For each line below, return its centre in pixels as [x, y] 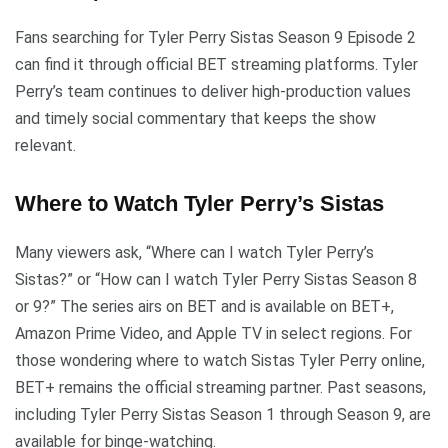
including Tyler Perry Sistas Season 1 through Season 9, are [223, 415]
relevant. [45, 146]
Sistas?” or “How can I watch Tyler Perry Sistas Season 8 [216, 280]
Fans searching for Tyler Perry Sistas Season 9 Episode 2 [215, 38]
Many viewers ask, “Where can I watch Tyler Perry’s [194, 253]
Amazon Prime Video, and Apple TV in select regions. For [213, 334]
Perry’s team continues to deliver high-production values [213, 92]
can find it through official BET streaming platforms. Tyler [216, 65]
